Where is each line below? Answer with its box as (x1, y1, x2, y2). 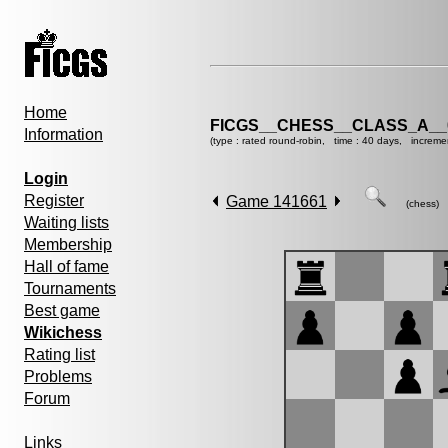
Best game (24, 302, 100, 319)
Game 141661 (226, 193, 327, 210)
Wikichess (24, 324, 102, 341)
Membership (24, 236, 112, 253)
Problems (24, 368, 92, 385)
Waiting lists (24, 214, 109, 231)
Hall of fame (24, 258, 109, 275)
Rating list (24, 346, 95, 363)
